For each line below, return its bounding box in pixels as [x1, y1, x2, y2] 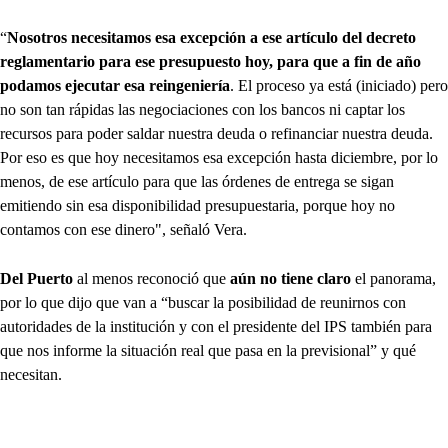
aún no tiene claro [230, 269, 351, 287]
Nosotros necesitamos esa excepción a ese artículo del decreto [7, 28, 416, 46]
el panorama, [351, 269, 436, 287]
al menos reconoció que [73, 269, 230, 287]
